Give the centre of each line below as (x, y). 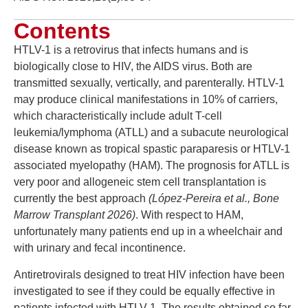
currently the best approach (81, 199)
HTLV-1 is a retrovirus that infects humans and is (131, 50)
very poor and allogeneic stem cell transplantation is (140, 182)
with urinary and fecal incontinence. (100, 248)
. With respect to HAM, (189, 215)
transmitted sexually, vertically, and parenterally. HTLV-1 (149, 83)
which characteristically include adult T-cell (118, 116)
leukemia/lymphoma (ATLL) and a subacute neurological (151, 133)
